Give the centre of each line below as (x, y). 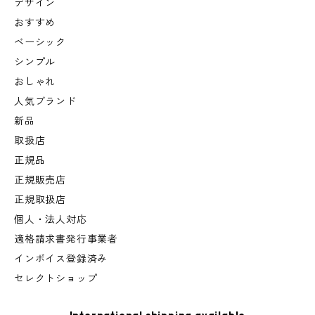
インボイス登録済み (61, 259)
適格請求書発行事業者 (66, 239)
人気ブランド (45, 102)
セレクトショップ (56, 279)
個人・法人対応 (51, 220)
